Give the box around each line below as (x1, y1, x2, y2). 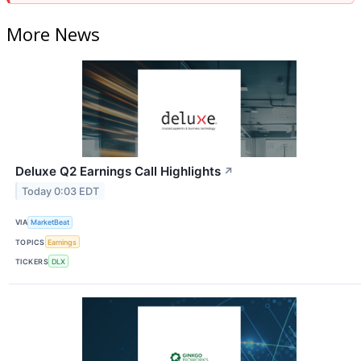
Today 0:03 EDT (22, 185, 100, 197)
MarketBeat (31, 218, 70, 227)
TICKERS (15, 256, 49, 266)
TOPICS (15, 237, 45, 247)
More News (6, 21, 100, 46)
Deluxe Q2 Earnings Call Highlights (15, 163, 221, 179)
